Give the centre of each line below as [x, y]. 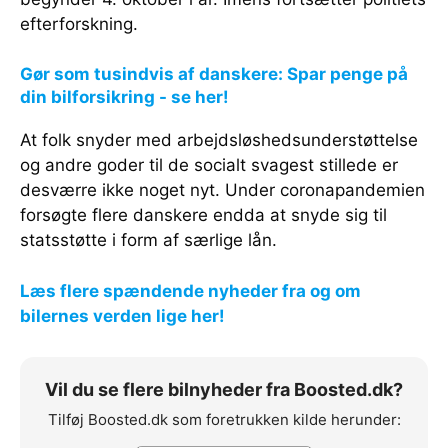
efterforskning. [79, 24]
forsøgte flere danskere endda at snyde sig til [203, 215]
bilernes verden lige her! [122, 316]
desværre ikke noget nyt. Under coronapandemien [222, 190]
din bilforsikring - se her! [124, 97]
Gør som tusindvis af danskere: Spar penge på [214, 74]
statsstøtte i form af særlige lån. [148, 240]
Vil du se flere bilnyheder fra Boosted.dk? [224, 390]
